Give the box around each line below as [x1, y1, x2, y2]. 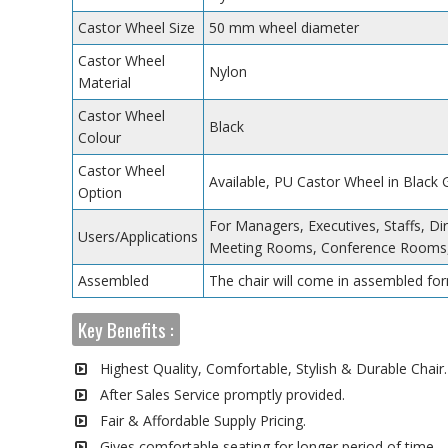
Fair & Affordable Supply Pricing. [100, 410, 306, 430]
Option [78, 182, 122, 202]
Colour [78, 127, 121, 147]
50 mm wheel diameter [209, 17, 359, 37]
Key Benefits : [77, 314, 174, 344]
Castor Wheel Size [78, 17, 195, 37]
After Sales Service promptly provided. [100, 384, 345, 404]
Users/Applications [78, 226, 198, 246]
